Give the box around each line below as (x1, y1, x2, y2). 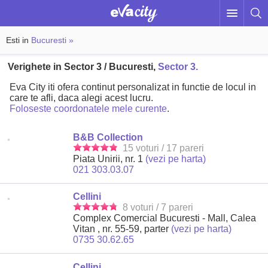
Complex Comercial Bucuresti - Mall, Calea (73, 213, 257, 224)
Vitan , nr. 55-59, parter (73, 224, 172, 234)
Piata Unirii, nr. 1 (73, 153, 146, 164)
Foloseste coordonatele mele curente (10, 103, 167, 114)
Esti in (6, 35, 31, 45)
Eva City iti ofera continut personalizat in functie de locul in (10, 82, 256, 93)
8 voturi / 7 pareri (123, 202, 194, 213)
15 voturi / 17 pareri (123, 142, 205, 153)
